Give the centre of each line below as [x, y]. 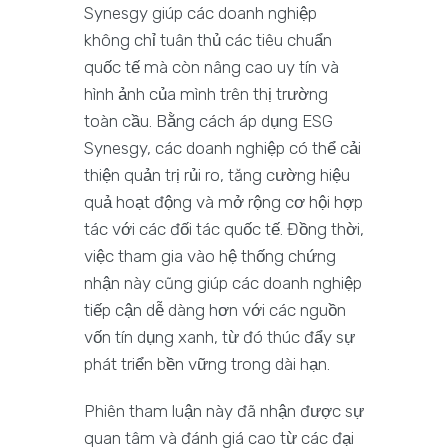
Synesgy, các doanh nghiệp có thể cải [222, 148]
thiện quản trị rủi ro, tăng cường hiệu [217, 175]
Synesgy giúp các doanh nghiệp [200, 13]
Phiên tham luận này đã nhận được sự [224, 411]
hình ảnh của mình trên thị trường [206, 94]
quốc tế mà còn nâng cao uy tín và [211, 67]
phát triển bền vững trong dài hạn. [207, 364]
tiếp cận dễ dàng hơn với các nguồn [215, 310]
